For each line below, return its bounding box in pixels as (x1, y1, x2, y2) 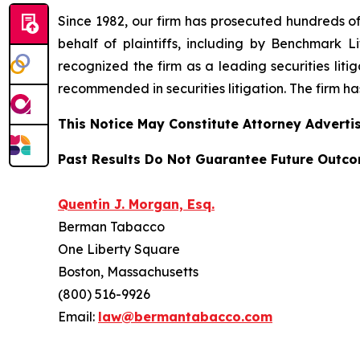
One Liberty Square (58, 240, 180, 257)
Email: (58, 308, 98, 325)
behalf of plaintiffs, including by (58, 35, 272, 51)
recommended (58, 80, 149, 96)
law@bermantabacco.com (98, 308, 272, 325)
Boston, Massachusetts (58, 263, 198, 280)
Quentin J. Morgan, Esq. (58, 195, 215, 212)
